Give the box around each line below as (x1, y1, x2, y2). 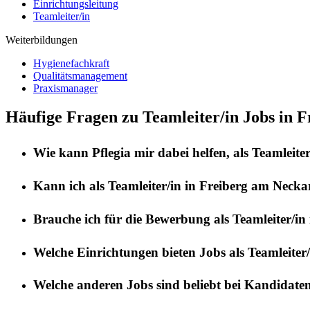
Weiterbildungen (6, 33, 77, 46)
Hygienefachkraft (33, 57, 109, 69)
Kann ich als (33, 179, 108, 194)
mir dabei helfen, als (131, 145, 252, 161)
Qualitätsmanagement (33, 69, 127, 82)
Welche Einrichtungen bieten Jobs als (33, 244, 248, 259)
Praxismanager (33, 82, 98, 94)
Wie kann (33, 145, 92, 161)
